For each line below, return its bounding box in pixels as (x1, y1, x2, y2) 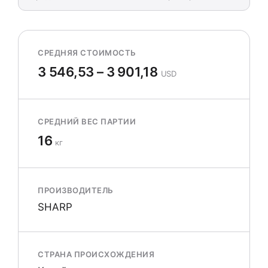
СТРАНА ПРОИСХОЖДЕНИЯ (38, 249, 155, 259)
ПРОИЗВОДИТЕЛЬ (38, 185, 114, 195)
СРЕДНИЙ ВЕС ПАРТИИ (38, 117, 136, 126)
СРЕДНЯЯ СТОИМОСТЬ (38, 48, 136, 57)
